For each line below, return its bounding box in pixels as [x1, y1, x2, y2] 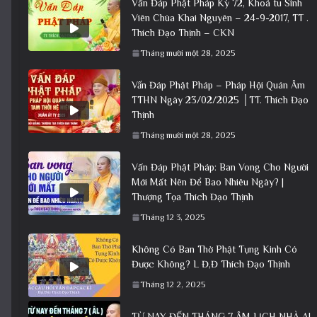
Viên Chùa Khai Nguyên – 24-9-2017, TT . [132, 11, 309, 23]
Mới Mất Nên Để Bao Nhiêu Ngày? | [132, 175, 284, 188]
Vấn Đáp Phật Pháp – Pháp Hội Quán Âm [132, 79, 305, 91]
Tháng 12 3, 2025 [140, 212, 204, 222]
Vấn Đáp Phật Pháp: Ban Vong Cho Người [132, 161, 309, 173]
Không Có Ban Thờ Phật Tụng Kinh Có [132, 243, 297, 255]
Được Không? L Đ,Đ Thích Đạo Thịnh [132, 258, 290, 270]
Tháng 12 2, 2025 [140, 279, 205, 289]
